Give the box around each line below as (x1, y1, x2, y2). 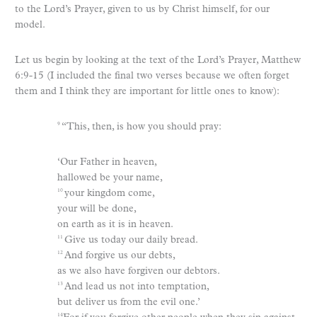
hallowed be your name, (57, 172, 163, 183)
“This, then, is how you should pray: (62, 121, 221, 132)
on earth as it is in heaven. (57, 219, 173, 230)
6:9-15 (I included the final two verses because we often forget (15, 70, 289, 81)
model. (15, 19, 45, 30)
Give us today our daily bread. (64, 234, 198, 246)
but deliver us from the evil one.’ (57, 296, 200, 308)
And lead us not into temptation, (64, 281, 209, 292)
